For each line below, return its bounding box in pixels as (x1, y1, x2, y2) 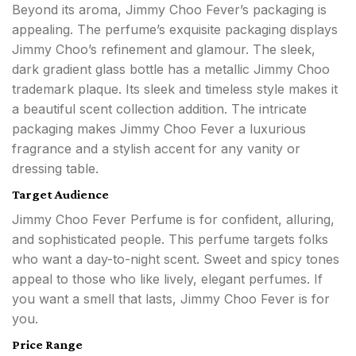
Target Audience (12, 188, 109, 202)
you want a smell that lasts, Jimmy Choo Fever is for (12, 291, 330, 308)
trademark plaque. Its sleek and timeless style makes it (12, 81, 338, 98)
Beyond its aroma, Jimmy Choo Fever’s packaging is (12, 2, 327, 18)
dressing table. (12, 161, 99, 177)
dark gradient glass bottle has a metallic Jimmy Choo (12, 61, 330, 78)
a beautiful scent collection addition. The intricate (12, 101, 307, 118)
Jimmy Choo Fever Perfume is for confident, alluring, (12, 211, 335, 228)
